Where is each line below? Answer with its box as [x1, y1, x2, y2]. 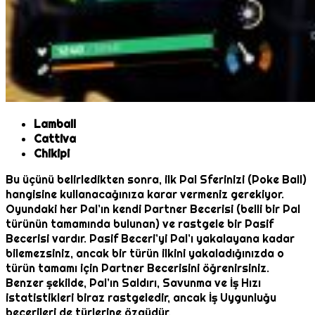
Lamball [34, 117, 76, 132]
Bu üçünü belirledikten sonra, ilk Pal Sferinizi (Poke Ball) [6, 172, 307, 188]
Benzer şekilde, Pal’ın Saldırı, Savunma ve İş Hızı [6, 276, 261, 291]
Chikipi [34, 146, 70, 162]
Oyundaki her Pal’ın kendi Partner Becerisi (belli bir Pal [6, 202, 300, 217]
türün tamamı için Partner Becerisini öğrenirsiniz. [6, 261, 269, 276]
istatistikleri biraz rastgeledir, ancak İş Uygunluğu [6, 290, 276, 306]
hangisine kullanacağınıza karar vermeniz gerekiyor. [6, 187, 284, 202]
